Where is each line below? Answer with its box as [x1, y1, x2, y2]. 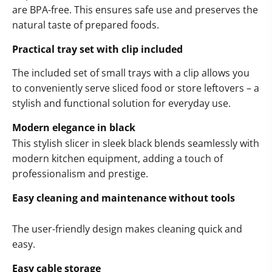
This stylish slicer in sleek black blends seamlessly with [12, 137, 259, 151]
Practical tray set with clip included [12, 42, 183, 56]
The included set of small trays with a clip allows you [12, 66, 250, 80]
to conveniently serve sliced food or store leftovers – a [12, 81, 259, 95]
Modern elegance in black [12, 121, 135, 135]
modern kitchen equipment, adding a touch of [12, 152, 223, 166]
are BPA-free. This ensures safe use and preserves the [12, 3, 258, 17]
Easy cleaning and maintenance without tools [12, 191, 235, 205]
